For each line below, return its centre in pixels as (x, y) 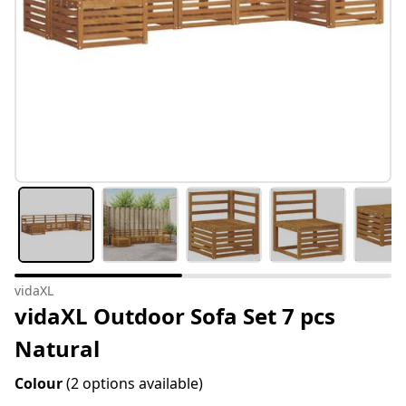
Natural (57, 349)
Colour (40, 384)
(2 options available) (135, 384)
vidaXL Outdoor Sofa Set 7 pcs (175, 316)
